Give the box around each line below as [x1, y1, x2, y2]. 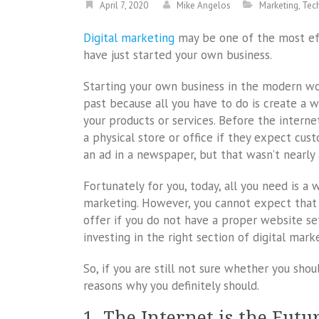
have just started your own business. [83, 47, 272, 63]
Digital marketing [83, 30, 174, 46]
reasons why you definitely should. [83, 278, 259, 293]
